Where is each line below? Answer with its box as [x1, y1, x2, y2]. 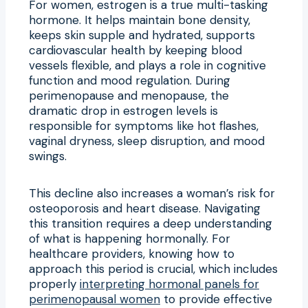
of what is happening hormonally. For [29, 230, 230, 246]
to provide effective [160, 291, 272, 307]
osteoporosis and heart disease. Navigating [29, 200, 261, 216]
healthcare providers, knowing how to [29, 245, 234, 261]
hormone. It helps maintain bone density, [29, 12, 250, 27]
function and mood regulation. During [29, 72, 230, 88]
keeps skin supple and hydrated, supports [29, 27, 255, 43]
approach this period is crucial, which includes [29, 261, 278, 276]
